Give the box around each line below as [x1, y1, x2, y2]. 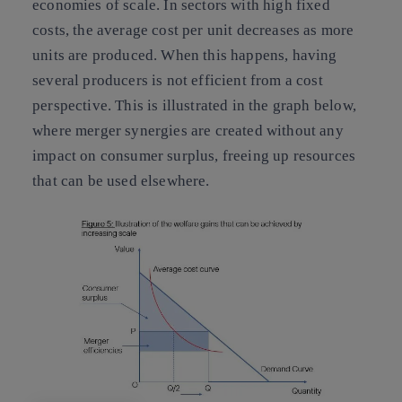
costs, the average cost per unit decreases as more [32, 21, 354, 39]
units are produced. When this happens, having [32, 46, 337, 64]
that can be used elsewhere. [32, 171, 210, 189]
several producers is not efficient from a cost [32, 71, 323, 89]
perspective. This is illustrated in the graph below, [32, 96, 356, 114]
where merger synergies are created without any [32, 121, 344, 139]
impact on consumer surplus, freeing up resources [32, 146, 356, 164]
